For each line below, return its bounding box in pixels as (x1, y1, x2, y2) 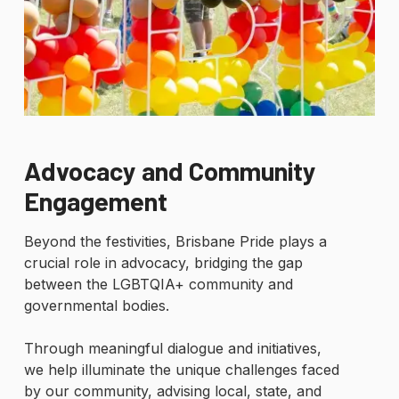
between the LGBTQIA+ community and (23, 275, 293, 294)
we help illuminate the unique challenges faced (23, 361, 339, 379)
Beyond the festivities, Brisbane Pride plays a (23, 232, 327, 251)
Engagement (23, 185, 167, 217)
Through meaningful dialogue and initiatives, (23, 339, 322, 358)
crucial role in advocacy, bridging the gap (23, 254, 303, 273)
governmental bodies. (23, 297, 169, 315)
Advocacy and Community (23, 155, 316, 187)
